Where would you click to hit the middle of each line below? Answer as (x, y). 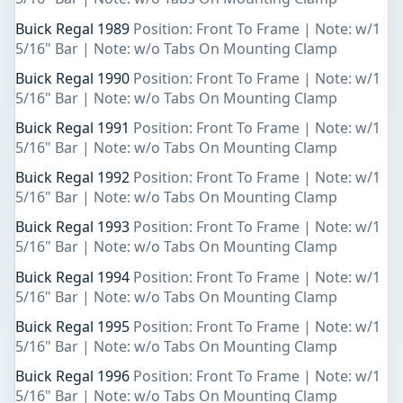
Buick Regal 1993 (74, 227)
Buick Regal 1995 (74, 326)
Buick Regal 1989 (74, 28)
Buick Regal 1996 (74, 376)
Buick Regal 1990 (74, 78)
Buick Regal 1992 (74, 178)
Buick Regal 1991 (74, 128)
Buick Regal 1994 (74, 277)
